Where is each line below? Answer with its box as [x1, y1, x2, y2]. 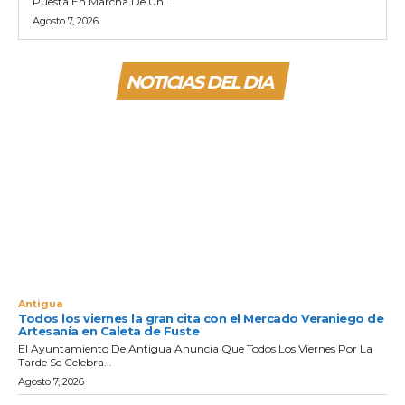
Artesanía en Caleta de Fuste [18, 324, 199, 339]
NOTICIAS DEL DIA [125, 71, 272, 94]
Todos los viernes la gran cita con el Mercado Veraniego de [18, 311, 383, 326]
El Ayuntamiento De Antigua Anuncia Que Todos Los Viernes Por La [18, 342, 372, 356]
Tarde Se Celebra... [18, 355, 112, 370]
